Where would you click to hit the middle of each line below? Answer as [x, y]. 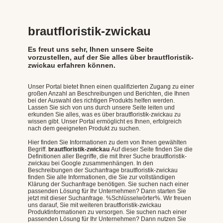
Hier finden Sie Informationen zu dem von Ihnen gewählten [107, 142]
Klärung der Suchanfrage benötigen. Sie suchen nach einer [108, 184]
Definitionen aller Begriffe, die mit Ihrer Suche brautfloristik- [107, 156]
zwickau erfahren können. [72, 65]
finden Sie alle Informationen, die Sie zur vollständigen [102, 177]
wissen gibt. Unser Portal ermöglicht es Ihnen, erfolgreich [105, 121]
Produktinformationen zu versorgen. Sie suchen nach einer [107, 212]
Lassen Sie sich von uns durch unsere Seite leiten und [101, 107]
